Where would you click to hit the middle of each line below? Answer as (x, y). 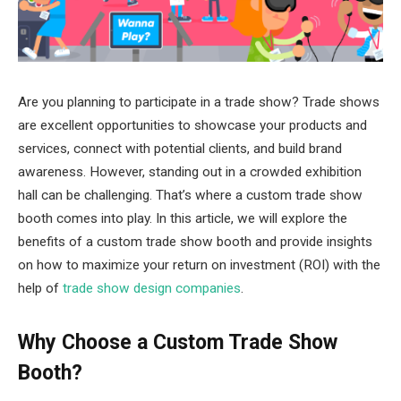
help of (40, 288)
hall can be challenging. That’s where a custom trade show (190, 195)
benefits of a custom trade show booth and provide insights (195, 242)
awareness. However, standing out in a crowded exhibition (190, 172)
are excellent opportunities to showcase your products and (192, 125)
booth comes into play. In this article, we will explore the (183, 218)
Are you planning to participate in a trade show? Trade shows (199, 102)
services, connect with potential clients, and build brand (180, 149)
